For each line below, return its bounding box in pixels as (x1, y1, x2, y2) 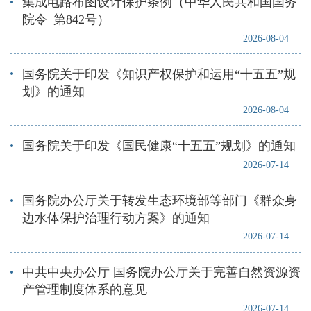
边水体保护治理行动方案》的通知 (22, 210, 210, 225)
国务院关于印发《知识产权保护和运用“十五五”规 (22, 67, 296, 81)
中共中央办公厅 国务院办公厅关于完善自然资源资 (22, 265, 301, 280)
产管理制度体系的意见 (22, 283, 147, 297)
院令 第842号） (22, 12, 110, 27)
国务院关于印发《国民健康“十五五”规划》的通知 (22, 139, 296, 153)
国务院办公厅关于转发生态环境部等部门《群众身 (22, 193, 297, 208)
